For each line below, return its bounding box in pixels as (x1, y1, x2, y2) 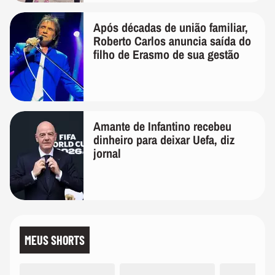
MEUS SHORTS (25, 233, 85, 248)
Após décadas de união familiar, (93, 19, 248, 36)
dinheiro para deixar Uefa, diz (93, 131, 234, 149)
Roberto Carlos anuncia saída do (93, 33, 251, 50)
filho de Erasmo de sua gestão (93, 46, 239, 63)
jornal (93, 145, 121, 162)
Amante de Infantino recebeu (93, 118, 231, 135)
